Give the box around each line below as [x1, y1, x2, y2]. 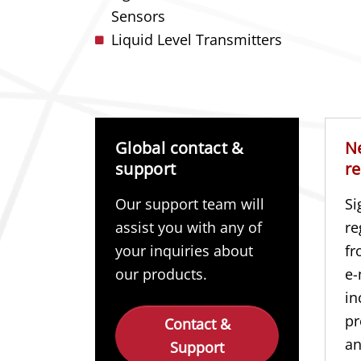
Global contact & [115, 137, 244, 159]
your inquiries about [115, 241, 253, 260]
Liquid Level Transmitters [111, 30, 282, 49]
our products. [115, 264, 207, 284]
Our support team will [115, 194, 264, 214]
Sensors [111, 6, 165, 26]
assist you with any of [115, 218, 262, 237]
